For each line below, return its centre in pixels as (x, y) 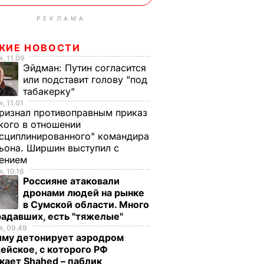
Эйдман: (44, 68)
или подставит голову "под (85, 80)
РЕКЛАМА (61, 18)
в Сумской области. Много (86, 204)
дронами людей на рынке (84, 193)
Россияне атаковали (71, 181)
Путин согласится (105, 68)
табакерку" (50, 91)
